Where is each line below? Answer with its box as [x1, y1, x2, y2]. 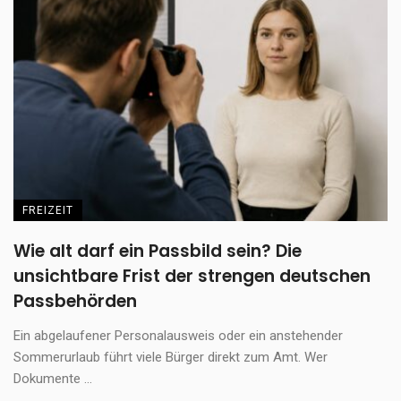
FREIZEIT [22, 203, 73, 217]
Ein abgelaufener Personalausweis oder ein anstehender [13, 327, 343, 344]
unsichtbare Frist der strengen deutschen [13, 263, 371, 288]
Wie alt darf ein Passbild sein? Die [13, 238, 302, 263]
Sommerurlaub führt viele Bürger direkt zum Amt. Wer [13, 348, 328, 365]
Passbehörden [13, 288, 137, 313]
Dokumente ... [13, 370, 92, 387]
